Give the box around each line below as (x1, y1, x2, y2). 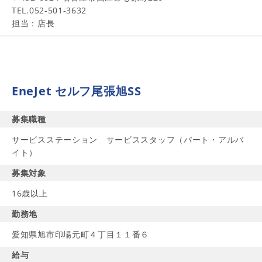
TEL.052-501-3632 (12, 5, 87, 16)
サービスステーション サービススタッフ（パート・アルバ (12, 134, 244, 145)
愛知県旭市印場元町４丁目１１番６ (12, 229, 150, 240)
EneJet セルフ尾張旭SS (12, 83, 142, 99)
